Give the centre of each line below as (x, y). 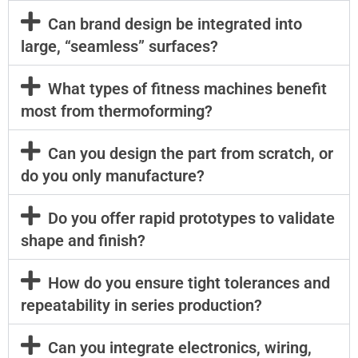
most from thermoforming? (117, 111)
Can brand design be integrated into (175, 24)
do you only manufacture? (113, 176)
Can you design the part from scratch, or (190, 154)
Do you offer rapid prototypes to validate (191, 219)
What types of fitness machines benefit (187, 89)
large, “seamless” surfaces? (119, 47)
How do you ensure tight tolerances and (189, 283)
